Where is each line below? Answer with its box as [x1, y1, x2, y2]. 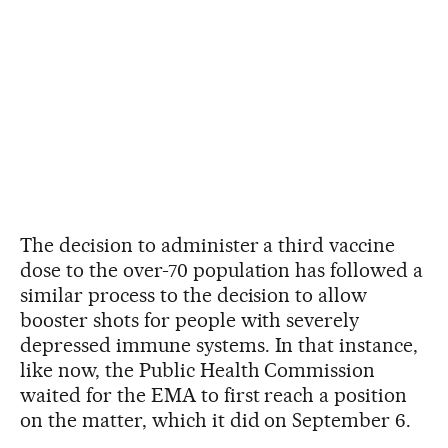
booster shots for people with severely [20, 307, 360, 332]
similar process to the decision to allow [20, 282, 368, 307]
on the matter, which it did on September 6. [20, 407, 412, 432]
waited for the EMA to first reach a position [20, 382, 408, 407]
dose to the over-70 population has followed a [20, 257, 424, 282]
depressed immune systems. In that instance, [20, 332, 419, 357]
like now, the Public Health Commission [20, 357, 376, 382]
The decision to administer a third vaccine [20, 232, 396, 257]
